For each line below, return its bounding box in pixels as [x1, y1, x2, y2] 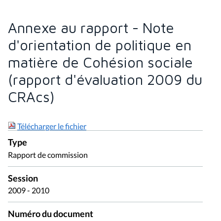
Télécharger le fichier [17, 121, 86, 131]
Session [8, 173, 38, 184]
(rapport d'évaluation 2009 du [8, 71, 202, 88]
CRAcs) [8, 88, 55, 105]
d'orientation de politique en [8, 36, 191, 53]
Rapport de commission [8, 149, 88, 159]
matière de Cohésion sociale [8, 53, 193, 71]
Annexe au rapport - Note [8, 19, 174, 36]
